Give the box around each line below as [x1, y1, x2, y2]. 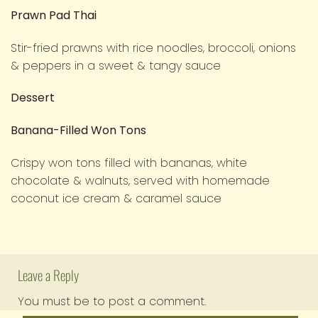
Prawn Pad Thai [11, 6, 97, 23]
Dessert [11, 89, 55, 106]
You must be [18, 293, 93, 310]
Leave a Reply [18, 264, 82, 285]
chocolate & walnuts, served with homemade [11, 172, 270, 189]
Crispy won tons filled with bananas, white [11, 154, 247, 171]
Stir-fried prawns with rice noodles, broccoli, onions [11, 39, 296, 56]
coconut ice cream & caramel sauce [11, 190, 221, 207]
